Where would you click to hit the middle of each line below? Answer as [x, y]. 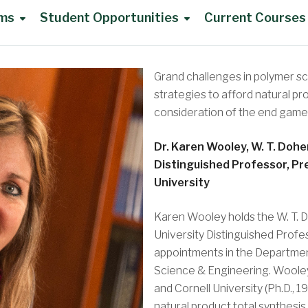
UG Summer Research [91, 244]
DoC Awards [66, 164]
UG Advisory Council [86, 56]
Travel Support [73, 271]
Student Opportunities [109, 17]
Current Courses [255, 17]
